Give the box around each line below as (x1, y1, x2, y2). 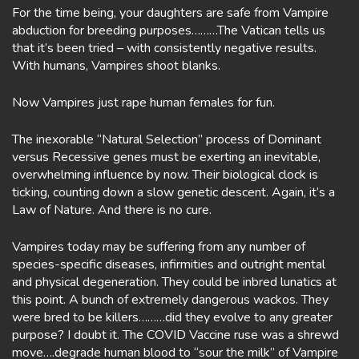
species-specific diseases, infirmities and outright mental (12, 256, 325, 273)
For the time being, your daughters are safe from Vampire (12, 4, 329, 22)
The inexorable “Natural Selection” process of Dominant (12, 131, 321, 148)
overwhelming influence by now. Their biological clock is (12, 166, 318, 184)
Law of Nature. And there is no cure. (12, 201, 212, 219)
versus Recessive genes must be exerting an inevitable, (12, 148, 321, 166)
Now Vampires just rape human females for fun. (12, 94, 275, 111)
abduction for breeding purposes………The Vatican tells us (12, 22, 325, 39)
